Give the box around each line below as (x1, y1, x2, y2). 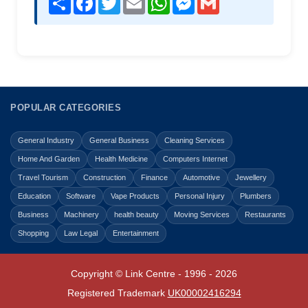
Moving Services (174, 210, 230, 219)
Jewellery (235, 173, 267, 181)
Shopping (18, 228, 49, 237)
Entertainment (113, 228, 159, 237)
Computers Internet (163, 154, 228, 163)
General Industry (18, 135, 74, 144)
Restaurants (245, 210, 286, 219)
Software (66, 191, 96, 200)
